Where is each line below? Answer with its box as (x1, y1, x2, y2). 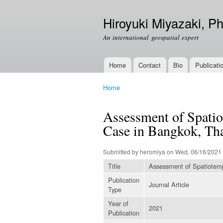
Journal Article (149, 179, 189, 189)
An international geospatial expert (103, 33, 199, 42)
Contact (138, 60, 161, 70)
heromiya (140, 147, 165, 156)
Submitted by (103, 147, 140, 156)
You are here (103, 91, 143, 102)
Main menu (96, 65, 135, 77)
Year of (108, 198, 128, 208)
